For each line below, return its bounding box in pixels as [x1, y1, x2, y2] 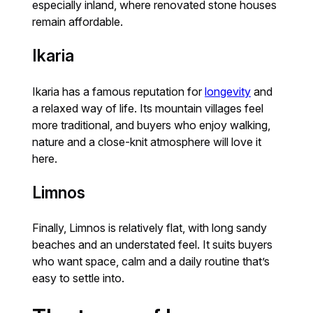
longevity [205, 84, 252, 99]
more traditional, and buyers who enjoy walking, [32, 117, 271, 132]
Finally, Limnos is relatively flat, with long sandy [32, 221, 268, 235]
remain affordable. [32, 15, 124, 29]
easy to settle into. [32, 271, 125, 286]
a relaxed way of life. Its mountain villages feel [32, 101, 264, 115]
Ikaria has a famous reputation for [32, 84, 205, 99]
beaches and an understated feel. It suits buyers [32, 238, 273, 252]
